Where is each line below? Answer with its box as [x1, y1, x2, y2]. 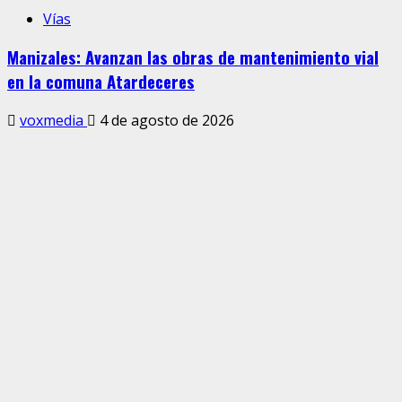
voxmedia [20, 110, 87, 131]
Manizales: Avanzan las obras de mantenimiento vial [7, 45, 379, 70]
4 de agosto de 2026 [96, 110, 234, 131]
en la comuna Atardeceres [7, 69, 195, 94]
